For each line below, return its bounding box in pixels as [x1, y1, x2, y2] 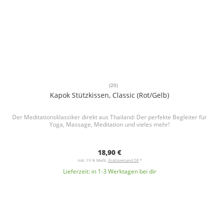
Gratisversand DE [108, 157, 139, 163]
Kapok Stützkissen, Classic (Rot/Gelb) [50, 90, 169, 100]
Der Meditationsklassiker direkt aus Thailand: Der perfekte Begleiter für [12, 113, 207, 122]
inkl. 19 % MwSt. [77, 157, 108, 163]
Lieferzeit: [63, 167, 91, 176]
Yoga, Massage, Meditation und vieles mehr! [49, 120, 170, 129]
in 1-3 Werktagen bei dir [91, 167, 156, 176]
